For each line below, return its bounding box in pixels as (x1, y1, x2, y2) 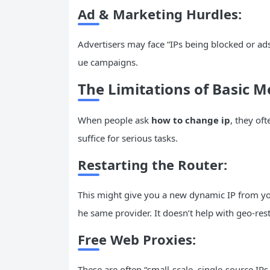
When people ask (78, 113, 151, 126)
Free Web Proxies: (78, 230, 196, 248)
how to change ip (151, 113, 230, 126)
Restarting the (78, 155, 178, 174)
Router (178, 155, 224, 174)
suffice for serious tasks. (78, 131, 178, 144)
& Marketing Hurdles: (95, 4, 242, 23)
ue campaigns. (78, 55, 138, 68)
